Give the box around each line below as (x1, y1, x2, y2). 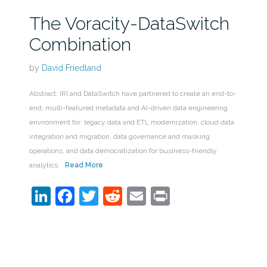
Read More (64, 160, 103, 169)
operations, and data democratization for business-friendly (29, 146, 217, 155)
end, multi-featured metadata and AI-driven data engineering (29, 103, 228, 112)
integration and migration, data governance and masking (29, 132, 210, 141)
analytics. (29, 160, 65, 169)
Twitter (98, 184, 159, 207)
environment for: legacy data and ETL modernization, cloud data (29, 117, 234, 126)
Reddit (122, 184, 180, 207)
